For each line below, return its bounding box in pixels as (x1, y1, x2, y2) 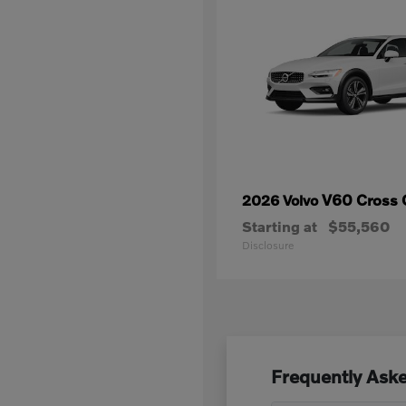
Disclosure (242, 238, 294, 252)
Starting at (242, 217, 317, 235)
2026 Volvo (242, 191, 322, 208)
